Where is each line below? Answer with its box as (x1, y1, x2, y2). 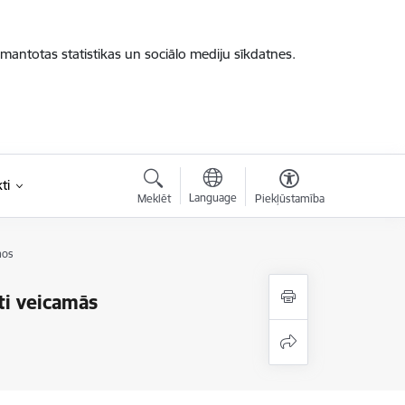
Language (188, 191, 237, 204)
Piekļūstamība (254, 192, 325, 205)
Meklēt (137, 192, 171, 205)
